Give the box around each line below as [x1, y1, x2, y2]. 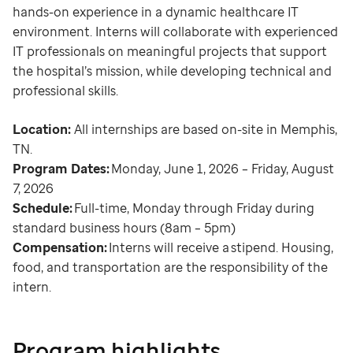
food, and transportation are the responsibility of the [13, 258, 328, 276]
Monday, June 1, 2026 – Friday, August [111, 160, 334, 177]
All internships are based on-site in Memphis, [71, 121, 337, 138]
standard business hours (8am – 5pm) [13, 219, 236, 236]
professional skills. [13, 82, 118, 99]
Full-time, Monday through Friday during [72, 199, 314, 217]
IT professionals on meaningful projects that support [13, 43, 327, 60]
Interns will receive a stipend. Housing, [107, 239, 333, 256]
